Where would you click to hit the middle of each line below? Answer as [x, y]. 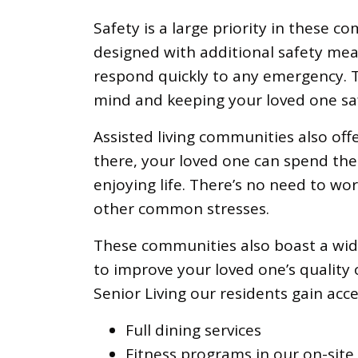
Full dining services [193, 330]
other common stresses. [181, 208]
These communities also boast [205, 245]
